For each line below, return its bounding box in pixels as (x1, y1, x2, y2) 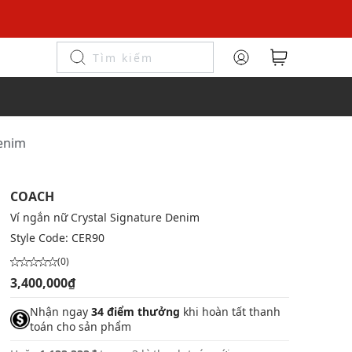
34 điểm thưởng (90, 304, 180, 319)
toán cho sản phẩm (29, 319, 131, 334)
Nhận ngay (29, 304, 91, 319)
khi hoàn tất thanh (179, 304, 280, 319)
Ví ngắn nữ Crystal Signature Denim (9, 210, 200, 225)
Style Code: (9, 230, 71, 245)
